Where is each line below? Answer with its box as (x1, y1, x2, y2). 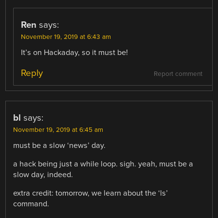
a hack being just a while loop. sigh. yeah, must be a (13, 159, 194, 169)
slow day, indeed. (13, 169, 73, 180)
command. (13, 199, 50, 209)
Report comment (153, 70, 202, 78)
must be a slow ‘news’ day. (13, 140, 106, 150)
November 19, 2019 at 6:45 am (13, 126, 104, 134)
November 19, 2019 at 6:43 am (21, 33, 111, 41)
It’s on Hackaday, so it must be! (21, 48, 128, 58)
